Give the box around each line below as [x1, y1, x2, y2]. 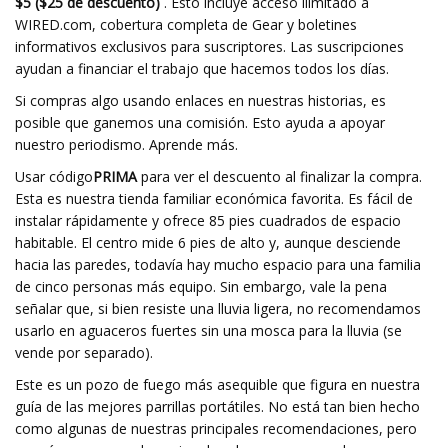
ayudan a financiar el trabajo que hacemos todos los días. [15, 59, 389, 78]
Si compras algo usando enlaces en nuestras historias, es [15, 91, 386, 110]
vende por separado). [15, 343, 153, 362]
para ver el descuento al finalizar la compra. [137, 167, 422, 186]
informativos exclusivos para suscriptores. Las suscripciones [15, 37, 404, 56]
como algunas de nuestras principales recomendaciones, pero [15, 419, 417, 438]
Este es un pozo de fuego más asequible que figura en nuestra [15, 375, 420, 394]
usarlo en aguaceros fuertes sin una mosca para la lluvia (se [15, 321, 402, 340]
